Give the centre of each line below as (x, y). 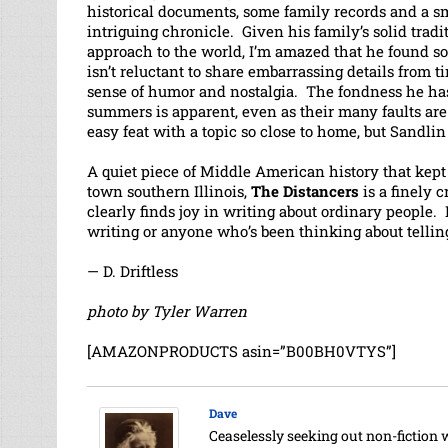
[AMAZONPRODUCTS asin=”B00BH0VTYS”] (241, 350)
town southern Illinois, (169, 190)
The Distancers (305, 190)
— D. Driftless (132, 270)
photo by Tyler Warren (167, 310)
